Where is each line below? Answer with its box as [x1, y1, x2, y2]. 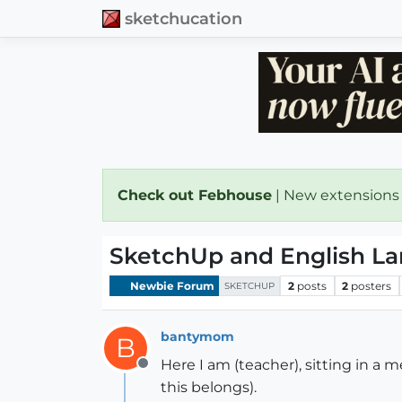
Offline [142, 364, 189, 381]
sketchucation [125, 8, 242, 28]
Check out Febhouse [118, 187, 272, 204]
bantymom [161, 328, 234, 345]
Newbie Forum [127, 278, 214, 293]
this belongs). [161, 379, 257, 396]
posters [351, 278, 392, 293]
